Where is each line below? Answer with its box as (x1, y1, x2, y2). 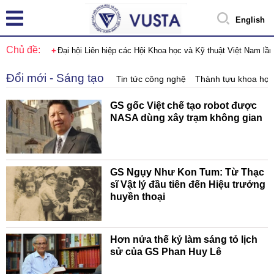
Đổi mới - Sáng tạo (6, 72, 104, 84)
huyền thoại (109, 191, 165, 202)
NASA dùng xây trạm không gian (109, 113, 262, 123)
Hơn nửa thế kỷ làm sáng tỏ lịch (109, 234, 257, 245)
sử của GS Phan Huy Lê (109, 246, 221, 257)
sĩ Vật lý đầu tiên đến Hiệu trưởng (109, 179, 265, 190)
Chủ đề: (6, 45, 40, 55)
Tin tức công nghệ (116, 74, 186, 84)
